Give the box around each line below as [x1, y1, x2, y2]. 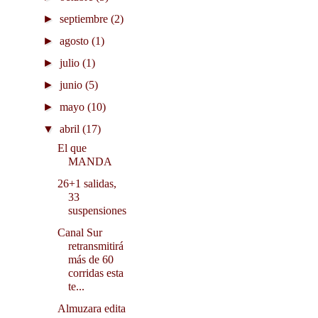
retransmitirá [67, 240, 124, 253]
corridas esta [67, 267, 124, 280]
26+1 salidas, [57, 177, 116, 190]
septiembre [60, 13, 111, 26]
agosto [60, 35, 92, 48]
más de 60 [67, 253, 114, 266]
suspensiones [67, 204, 126, 217]
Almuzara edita [57, 302, 126, 315]
